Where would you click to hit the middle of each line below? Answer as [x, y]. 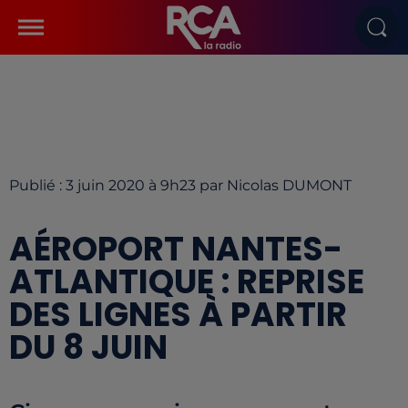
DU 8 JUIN [88, 347]
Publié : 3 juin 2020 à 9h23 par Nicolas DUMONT [180, 185]
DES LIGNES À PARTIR [178, 315]
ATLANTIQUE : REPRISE [187, 282]
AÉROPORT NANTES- [176, 249]
